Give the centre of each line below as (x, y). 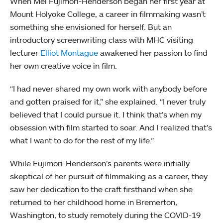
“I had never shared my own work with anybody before (109, 89)
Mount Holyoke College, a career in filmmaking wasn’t (108, 14)
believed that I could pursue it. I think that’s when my (106, 114)
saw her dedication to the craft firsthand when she (101, 189)
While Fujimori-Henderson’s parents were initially (100, 163)
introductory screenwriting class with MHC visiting (102, 40)
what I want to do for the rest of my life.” (83, 140)
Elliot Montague (69, 53)
